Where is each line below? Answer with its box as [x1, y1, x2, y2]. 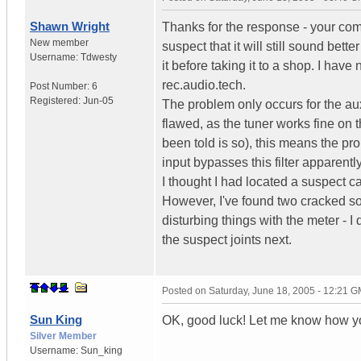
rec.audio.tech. [162, 77, 246, 92]
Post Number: [30, 80, 92, 92]
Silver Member [30, 330, 97, 342]
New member [30, 36, 89, 48]
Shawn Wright [30, 19, 110, 33]
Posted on [162, 284, 209, 297]
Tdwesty [81, 51, 117, 63]
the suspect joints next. [162, 232, 292, 247]
